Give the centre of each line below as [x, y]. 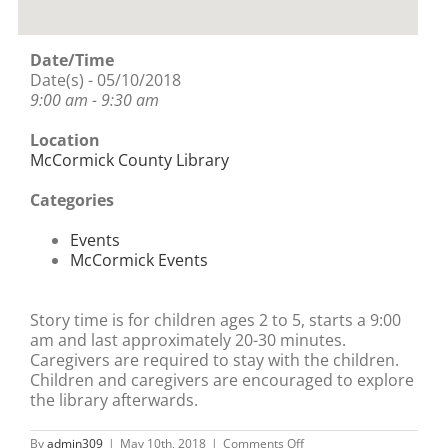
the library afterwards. [114, 399]
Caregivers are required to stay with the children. [214, 359]
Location [65, 139]
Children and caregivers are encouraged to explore [222, 379]
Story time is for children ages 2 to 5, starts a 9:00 [215, 319]
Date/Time [72, 59]
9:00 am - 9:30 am [94, 99]
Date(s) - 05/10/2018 [105, 79]
